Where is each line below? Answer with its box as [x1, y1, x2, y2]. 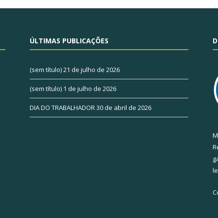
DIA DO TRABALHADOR [30, 103, 95, 112]
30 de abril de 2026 [96, 103, 151, 112]
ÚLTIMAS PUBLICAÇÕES [30, 36, 109, 46]
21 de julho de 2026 [63, 65, 120, 74]
